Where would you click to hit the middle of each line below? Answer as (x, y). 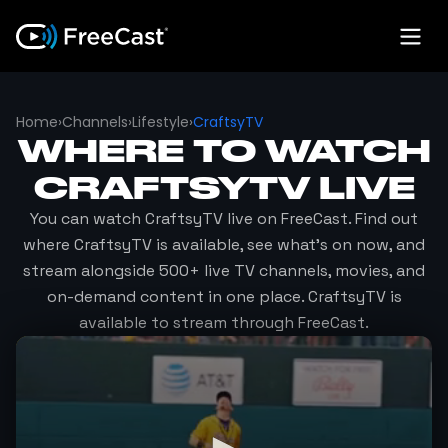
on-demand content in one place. (177, 296)
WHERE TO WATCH (224, 150)
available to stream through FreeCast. (224, 322)
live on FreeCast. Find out (320, 218)
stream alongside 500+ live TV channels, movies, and (224, 270)
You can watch (87, 218)
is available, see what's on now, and (288, 244)
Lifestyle (160, 122)
